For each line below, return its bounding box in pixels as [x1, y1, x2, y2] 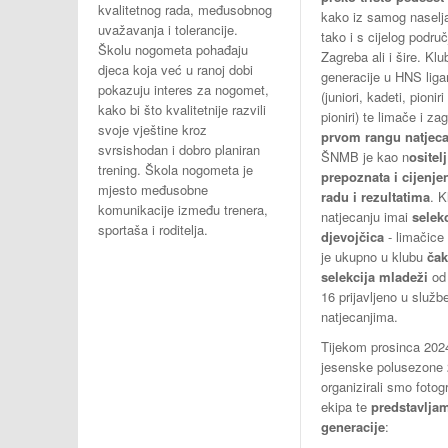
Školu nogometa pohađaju [98, 39, 248, 59]
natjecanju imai [320, 207, 412, 227]
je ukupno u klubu [320, 247, 427, 267]
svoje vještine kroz [98, 119, 207, 139]
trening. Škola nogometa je [98, 159, 253, 179]
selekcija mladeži [320, 267, 428, 287]
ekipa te [320, 397, 371, 417]
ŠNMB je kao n [320, 147, 409, 167]
